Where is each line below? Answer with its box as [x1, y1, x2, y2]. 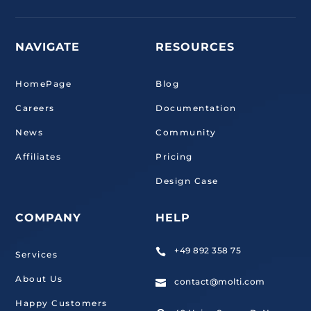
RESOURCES [155, 40, 235, 53]
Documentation [155, 102, 237, 113]
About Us [15, 273, 63, 284]
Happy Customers [15, 297, 108, 308]
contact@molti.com [174, 276, 265, 287]
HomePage [15, 78, 72, 89]
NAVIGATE [15, 40, 81, 53]
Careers [15, 102, 55, 113]
